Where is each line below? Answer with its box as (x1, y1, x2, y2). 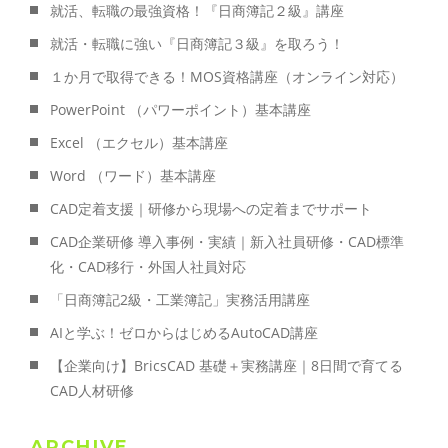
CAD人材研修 (50, 381, 134, 401)
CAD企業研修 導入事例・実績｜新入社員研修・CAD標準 (50, 232, 404, 252)
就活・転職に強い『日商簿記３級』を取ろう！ (50, 34, 344, 54)
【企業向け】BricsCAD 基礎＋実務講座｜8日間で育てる (50, 356, 403, 376)
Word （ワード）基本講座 (50, 166, 216, 186)
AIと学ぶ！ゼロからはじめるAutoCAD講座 (50, 323, 318, 343)
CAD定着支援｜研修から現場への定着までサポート (50, 199, 372, 219)
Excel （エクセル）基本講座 (50, 133, 228, 153)
